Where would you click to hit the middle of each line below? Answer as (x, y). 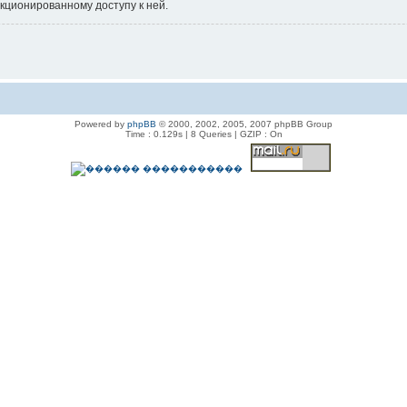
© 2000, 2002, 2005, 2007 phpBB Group (244, 124)
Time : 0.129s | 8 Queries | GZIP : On (203, 134)
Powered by (101, 124)
